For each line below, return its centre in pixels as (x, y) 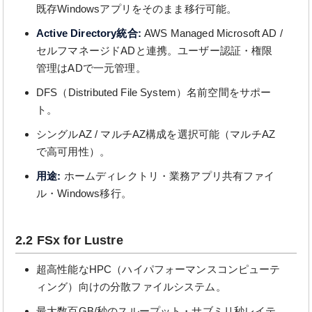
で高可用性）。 (73, 151)
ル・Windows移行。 (84, 193)
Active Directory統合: (89, 33)
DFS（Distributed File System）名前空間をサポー (154, 92)
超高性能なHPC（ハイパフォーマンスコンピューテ (158, 269)
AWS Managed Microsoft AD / (212, 33)
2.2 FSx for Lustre (69, 240)
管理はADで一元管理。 (91, 68)
